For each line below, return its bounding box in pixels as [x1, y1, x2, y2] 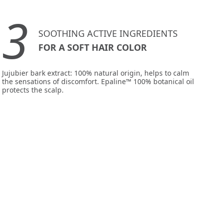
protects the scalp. [1, 85, 64, 95]
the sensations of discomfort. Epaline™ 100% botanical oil [1, 77, 194, 87]
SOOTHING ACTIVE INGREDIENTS [38, 27, 178, 39]
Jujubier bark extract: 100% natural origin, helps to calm [1, 68, 189, 78]
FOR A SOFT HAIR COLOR [38, 41, 147, 53]
